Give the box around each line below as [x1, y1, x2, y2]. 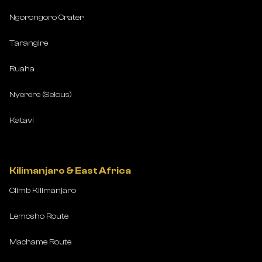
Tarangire [9, 39, 48, 48]
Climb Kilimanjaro [9, 186, 76, 195]
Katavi [9, 116, 34, 125]
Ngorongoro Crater [9, 13, 84, 22]
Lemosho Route [9, 212, 68, 221]
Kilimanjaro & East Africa [9, 166, 131, 176]
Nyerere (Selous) [9, 90, 72, 99]
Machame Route [9, 237, 71, 247]
